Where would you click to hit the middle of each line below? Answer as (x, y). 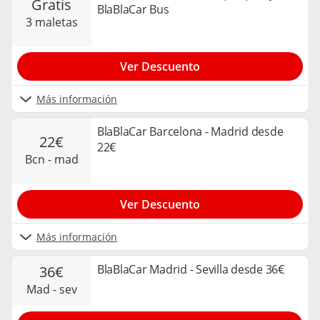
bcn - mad (55, 160)
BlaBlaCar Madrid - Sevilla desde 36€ (191, 269)
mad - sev (56, 290)
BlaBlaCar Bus (133, 10)
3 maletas (55, 22)
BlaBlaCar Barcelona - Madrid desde (190, 132)
